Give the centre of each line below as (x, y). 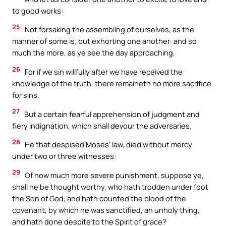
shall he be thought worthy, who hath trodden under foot (110, 186)
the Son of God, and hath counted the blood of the (99, 198)
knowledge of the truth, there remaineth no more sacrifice (112, 83)
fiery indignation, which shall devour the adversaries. (102, 125)
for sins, (26, 95)
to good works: (38, 10)
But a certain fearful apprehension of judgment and (111, 114)
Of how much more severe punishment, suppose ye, (114, 175)
